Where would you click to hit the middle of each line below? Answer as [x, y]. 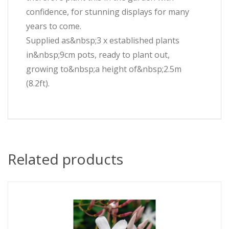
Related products [65, 159]
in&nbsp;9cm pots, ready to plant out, [98, 55]
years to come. [54, 26]
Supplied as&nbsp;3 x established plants [103, 40]
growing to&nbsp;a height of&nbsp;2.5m [104, 69]
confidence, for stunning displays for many [108, 12]
